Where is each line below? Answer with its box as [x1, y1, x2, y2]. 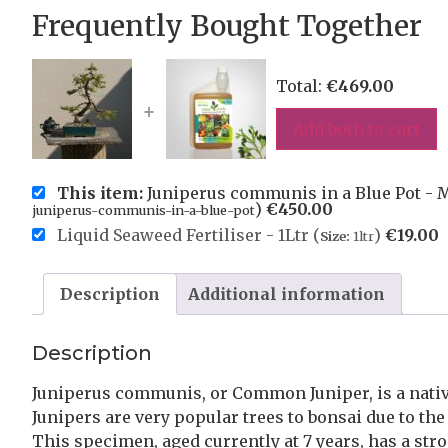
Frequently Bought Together [32, 7, 422, 44]
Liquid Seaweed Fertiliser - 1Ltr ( [57, 224, 320, 245]
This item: [57, 182, 143, 203]
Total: [276, 75, 326, 96]
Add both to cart [293, 118, 420, 139]
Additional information [188, 283, 385, 304]
